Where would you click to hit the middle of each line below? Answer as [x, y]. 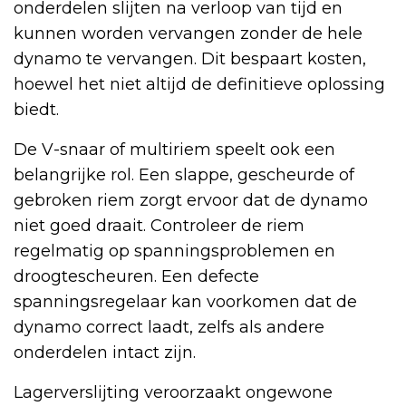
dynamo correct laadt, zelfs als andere [169, 328]
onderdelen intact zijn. [105, 353]
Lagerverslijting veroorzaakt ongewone [173, 393]
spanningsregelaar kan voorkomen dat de [185, 302]
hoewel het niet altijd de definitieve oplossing [199, 85]
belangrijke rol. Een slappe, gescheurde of [184, 175]
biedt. [36, 110]
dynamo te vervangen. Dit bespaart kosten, [190, 59]
